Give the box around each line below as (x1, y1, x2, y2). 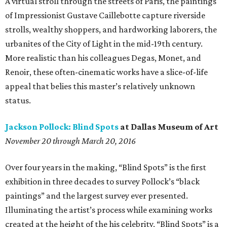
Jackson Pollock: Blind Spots (5, 122, 119, 132)
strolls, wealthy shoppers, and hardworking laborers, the (5, 24, 217, 35)
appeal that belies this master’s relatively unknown (5, 81, 195, 92)
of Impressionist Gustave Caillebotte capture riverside (5, 10, 205, 21)
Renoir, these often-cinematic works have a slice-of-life (5, 67, 208, 78)
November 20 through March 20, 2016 (5, 136, 136, 146)
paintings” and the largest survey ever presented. (5, 191, 188, 201)
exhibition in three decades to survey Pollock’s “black (5, 176, 200, 187)
